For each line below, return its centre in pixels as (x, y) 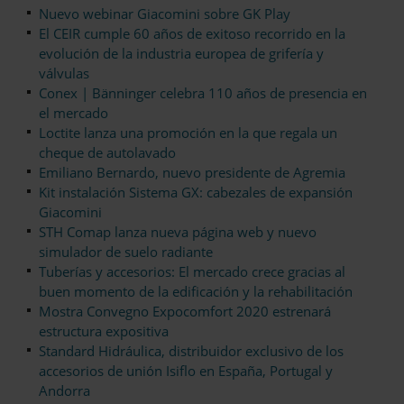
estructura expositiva (104, 331)
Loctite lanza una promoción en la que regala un (188, 133)
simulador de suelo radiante (126, 252)
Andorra (64, 391)
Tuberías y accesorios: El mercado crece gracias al (192, 272)
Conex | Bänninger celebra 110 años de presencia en (203, 93)
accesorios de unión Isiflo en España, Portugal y (186, 371)
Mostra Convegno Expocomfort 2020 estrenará (185, 312)
